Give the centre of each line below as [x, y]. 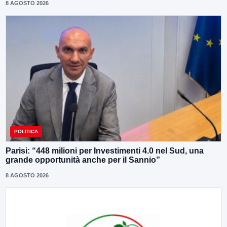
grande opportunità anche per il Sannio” [83, 160]
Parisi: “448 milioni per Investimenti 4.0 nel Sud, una [105, 150]
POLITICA [26, 131]
